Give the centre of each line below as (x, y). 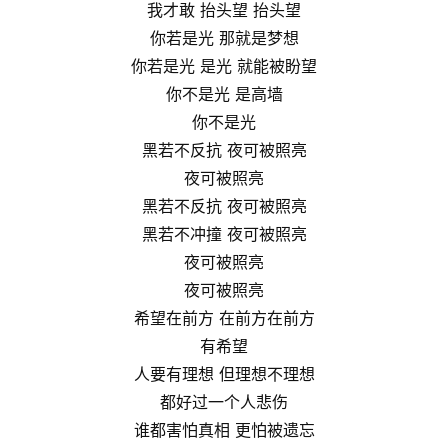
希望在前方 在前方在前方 (224, 317)
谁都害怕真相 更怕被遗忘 (224, 429)
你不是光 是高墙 (224, 93)
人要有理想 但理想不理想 (224, 373)
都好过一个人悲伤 (224, 401)
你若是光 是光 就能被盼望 (224, 65)
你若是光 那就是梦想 (224, 37)
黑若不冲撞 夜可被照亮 (224, 233)
